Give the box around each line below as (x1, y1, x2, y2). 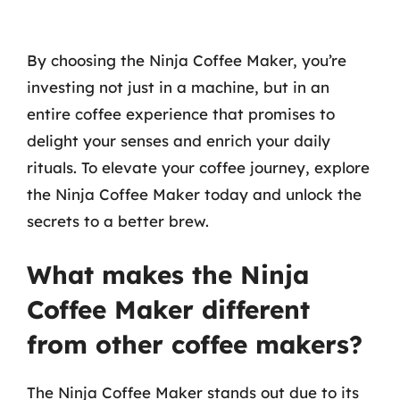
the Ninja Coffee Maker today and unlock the (27, 184, 362, 204)
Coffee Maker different (27, 294, 310, 325)
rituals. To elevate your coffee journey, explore (27, 157, 370, 177)
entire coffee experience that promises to (27, 104, 335, 123)
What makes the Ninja (27, 259, 309, 290)
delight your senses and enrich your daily (27, 130, 330, 150)
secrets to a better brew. (27, 211, 209, 230)
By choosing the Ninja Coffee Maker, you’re (27, 50, 346, 70)
